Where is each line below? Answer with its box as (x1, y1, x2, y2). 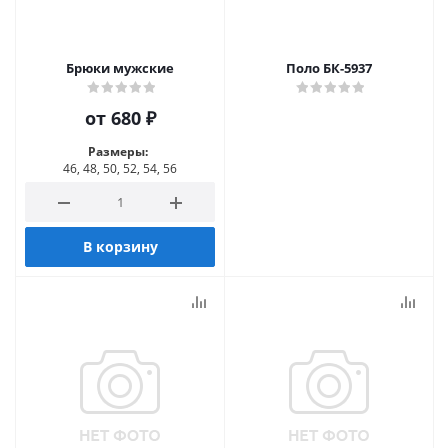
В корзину (82, 237, 158, 256)
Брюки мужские (66, 59, 174, 77)
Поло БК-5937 (286, 59, 372, 77)
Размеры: (87, 143, 148, 160)
